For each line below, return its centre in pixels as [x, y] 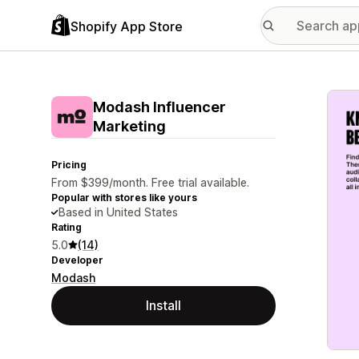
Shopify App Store [127, 26]
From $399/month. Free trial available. [150, 182]
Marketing [129, 126]
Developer [77, 260]
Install [163, 305]
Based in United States [118, 212]
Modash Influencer [159, 107]
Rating [67, 227]
